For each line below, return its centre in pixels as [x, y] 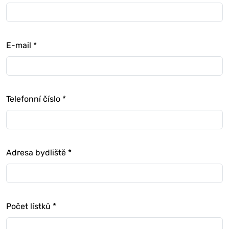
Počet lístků [29, 206]
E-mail [20, 45]
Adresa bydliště [37, 152]
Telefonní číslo [34, 99]
